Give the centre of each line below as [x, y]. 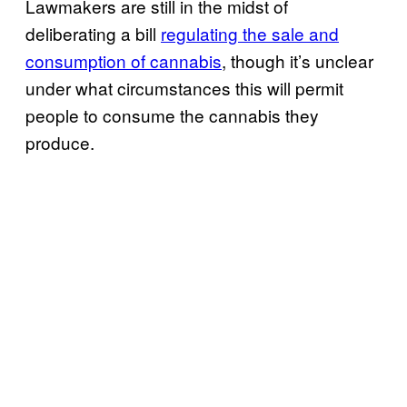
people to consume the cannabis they [172, 115]
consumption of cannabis [124, 61]
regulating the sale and [250, 34]
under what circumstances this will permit [184, 88]
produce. [60, 143]
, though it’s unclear [298, 61]
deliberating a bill [93, 34]
